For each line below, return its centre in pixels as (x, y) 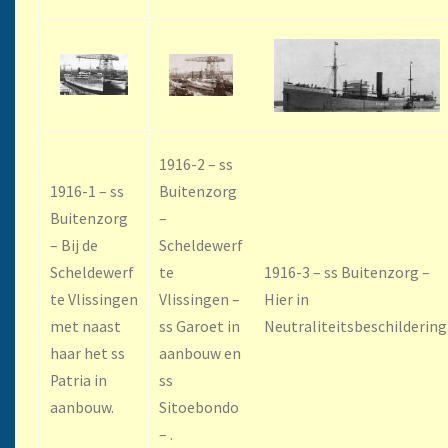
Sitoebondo (199, 407)
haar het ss (87, 353)
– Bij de (74, 245)
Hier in (286, 299)
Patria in (78, 380)
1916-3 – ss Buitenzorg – (347, 272)
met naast (85, 326)
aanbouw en (200, 353)
